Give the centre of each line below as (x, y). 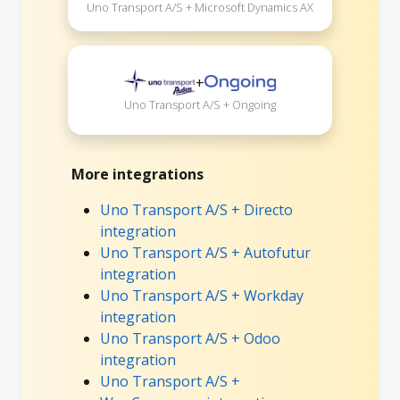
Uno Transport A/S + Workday (202, 295)
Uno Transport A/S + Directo (196, 209)
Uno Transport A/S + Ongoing (200, 104)
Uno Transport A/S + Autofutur (205, 252)
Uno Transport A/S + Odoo (190, 338)
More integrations (137, 174)
